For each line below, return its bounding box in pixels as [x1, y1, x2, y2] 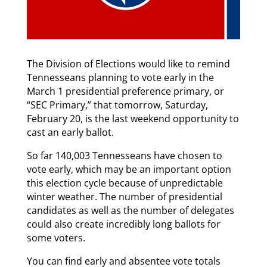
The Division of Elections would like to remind [26, 57, 230, 71]
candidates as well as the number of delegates [26, 204, 234, 218]
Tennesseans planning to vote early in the [26, 71, 214, 85]
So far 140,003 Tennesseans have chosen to [26, 149, 222, 163]
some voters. [26, 231, 85, 245]
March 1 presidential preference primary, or [26, 85, 224, 98]
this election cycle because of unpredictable [26, 176, 223, 190]
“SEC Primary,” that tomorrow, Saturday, [26, 98, 208, 112]
